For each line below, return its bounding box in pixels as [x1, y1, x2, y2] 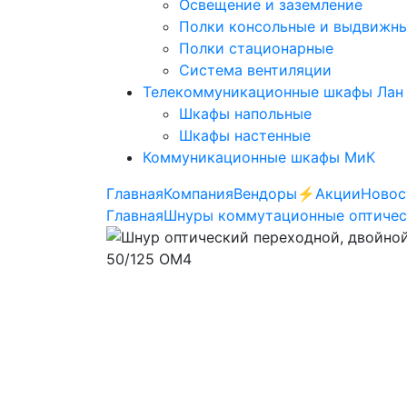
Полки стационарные [179, 38, 333, 57]
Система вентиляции [179, 60, 332, 79]
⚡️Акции [297, 184, 361, 203]
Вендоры [233, 184, 297, 203]
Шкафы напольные [179, 104, 312, 123]
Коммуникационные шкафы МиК [143, 147, 375, 166]
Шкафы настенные [179, 125, 311, 144]
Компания [164, 184, 233, 203]
